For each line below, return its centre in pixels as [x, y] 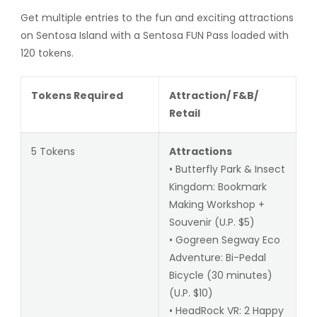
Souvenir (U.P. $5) [212, 222]
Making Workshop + [217, 204]
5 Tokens [53, 151]
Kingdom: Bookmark [218, 186]
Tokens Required [77, 95]
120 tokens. [47, 53]
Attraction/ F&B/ [213, 95]
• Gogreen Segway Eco [224, 240]
